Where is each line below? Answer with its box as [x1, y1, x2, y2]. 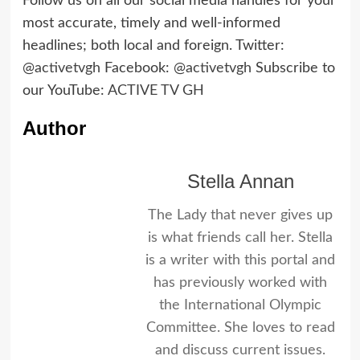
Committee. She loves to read [145, 320, 335, 335]
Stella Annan [186, 170, 294, 192]
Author [22, 117, 86, 139]
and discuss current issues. [155, 342, 325, 358]
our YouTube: [22, 83, 108, 98]
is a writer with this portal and [145, 252, 335, 268]
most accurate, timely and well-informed [22, 15, 280, 31]
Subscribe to [251, 60, 335, 76]
